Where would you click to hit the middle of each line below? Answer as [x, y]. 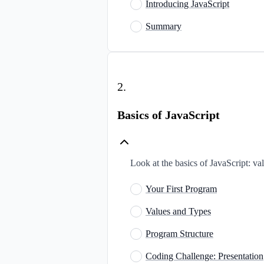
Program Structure [179, 233]
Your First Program [181, 189]
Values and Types [178, 211]
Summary [164, 26]
